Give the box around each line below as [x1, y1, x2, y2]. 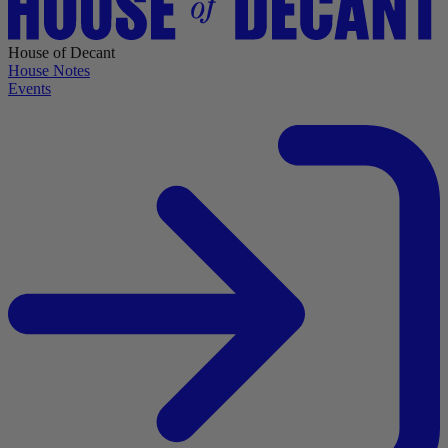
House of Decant [8, 44, 115, 62]
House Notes [8, 62, 90, 80]
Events [8, 80, 51, 98]
